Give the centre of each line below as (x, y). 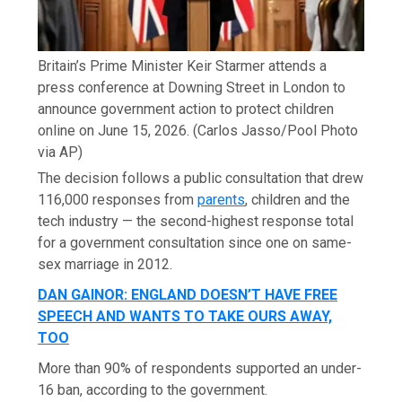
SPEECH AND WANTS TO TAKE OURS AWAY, (185, 317)
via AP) (61, 153)
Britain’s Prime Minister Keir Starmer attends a (183, 66)
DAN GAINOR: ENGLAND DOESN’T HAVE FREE (188, 295)
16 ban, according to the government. (153, 390)
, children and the (298, 200)
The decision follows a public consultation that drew (201, 179)
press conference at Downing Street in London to (192, 88)
